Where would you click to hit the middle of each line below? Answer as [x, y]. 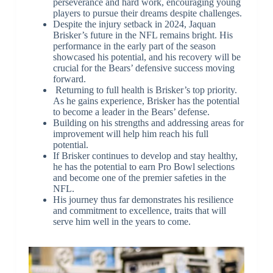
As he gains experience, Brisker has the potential [146, 101]
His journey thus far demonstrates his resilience [143, 200]
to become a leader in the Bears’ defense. [131, 112]
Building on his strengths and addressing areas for [148, 123]
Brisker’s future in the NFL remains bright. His [143, 35]
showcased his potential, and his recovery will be [147, 57]
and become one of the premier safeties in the [139, 178]
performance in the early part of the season [134, 46]
